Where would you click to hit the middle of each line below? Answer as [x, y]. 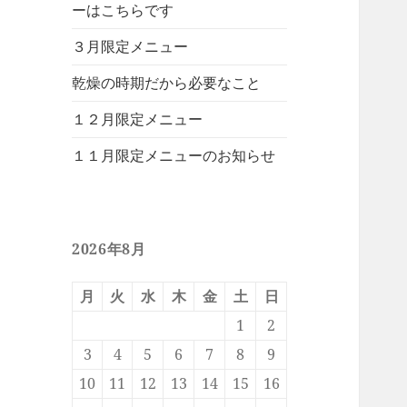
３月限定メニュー [130, 47]
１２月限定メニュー [138, 119]
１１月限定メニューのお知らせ [174, 156]
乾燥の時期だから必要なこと [167, 83]
